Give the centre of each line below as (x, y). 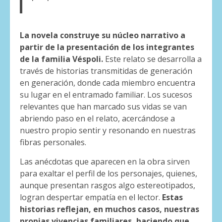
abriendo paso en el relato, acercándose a (97, 118)
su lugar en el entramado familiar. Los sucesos (106, 94)
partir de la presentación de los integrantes (107, 47)
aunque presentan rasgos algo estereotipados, (108, 185)
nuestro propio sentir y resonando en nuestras (108, 130)
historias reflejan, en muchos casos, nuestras (110, 209)
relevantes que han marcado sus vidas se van (103, 106)
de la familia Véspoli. (61, 59)
